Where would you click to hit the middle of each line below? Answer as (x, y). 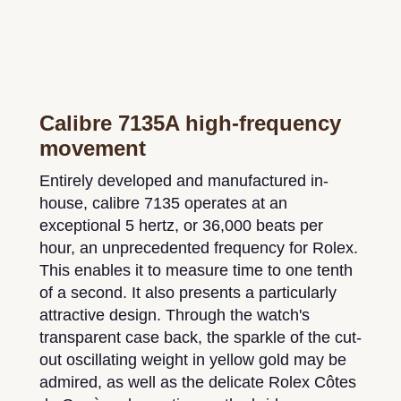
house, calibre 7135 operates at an (163, 203)
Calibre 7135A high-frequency (190, 123)
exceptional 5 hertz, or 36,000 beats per (181, 225)
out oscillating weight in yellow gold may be (193, 359)
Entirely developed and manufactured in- (184, 180)
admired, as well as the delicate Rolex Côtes (198, 382)
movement (93, 148)
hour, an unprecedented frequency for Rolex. (199, 247)
